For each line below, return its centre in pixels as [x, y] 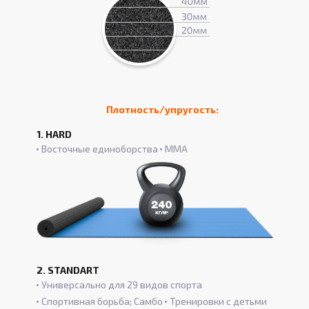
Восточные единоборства [99, 149]
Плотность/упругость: [162, 110]
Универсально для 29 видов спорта [121, 285]
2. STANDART [68, 270]
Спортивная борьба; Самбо [102, 301]
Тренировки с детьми [218, 301]
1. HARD [54, 134]
